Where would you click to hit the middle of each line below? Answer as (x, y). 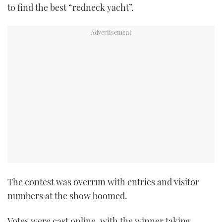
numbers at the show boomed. (67, 195)
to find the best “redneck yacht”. (71, 7)
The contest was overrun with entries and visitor (103, 182)
